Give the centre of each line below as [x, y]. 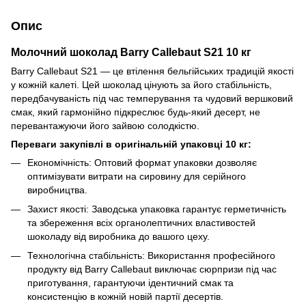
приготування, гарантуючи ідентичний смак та [130, 283]
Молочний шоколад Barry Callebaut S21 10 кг [131, 52]
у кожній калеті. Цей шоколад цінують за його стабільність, [141, 84]
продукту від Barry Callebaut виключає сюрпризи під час [152, 269]
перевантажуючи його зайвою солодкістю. [105, 125]
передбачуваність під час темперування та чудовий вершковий [152, 98]
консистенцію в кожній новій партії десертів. [125, 297]
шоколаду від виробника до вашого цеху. [119, 236]
